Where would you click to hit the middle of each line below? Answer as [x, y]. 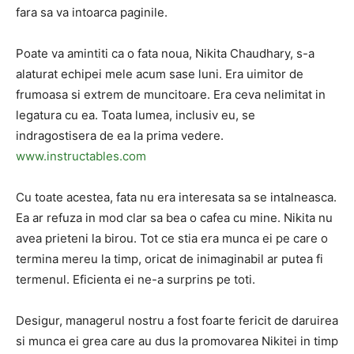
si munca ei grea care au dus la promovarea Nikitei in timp [177, 341]
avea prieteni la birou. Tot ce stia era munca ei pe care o [172, 238]
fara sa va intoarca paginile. [92, 12]
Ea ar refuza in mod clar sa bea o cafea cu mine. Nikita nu [174, 218]
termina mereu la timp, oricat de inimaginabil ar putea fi [169, 259]
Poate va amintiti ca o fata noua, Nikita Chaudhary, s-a [165, 53]
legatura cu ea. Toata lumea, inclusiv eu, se [136, 115]
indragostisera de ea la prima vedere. [120, 136]
